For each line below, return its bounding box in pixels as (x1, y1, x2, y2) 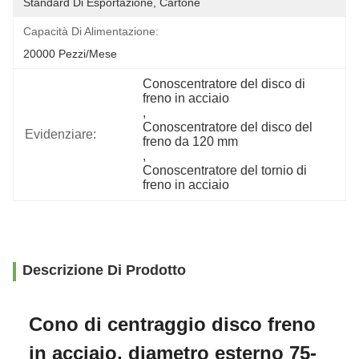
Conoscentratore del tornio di (143, 163, 308, 177)
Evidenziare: (25, 127, 96, 141)
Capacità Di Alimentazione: (23, 25, 159, 38)
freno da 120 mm (143, 135, 239, 148)
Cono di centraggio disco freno (29, 313, 316, 335)
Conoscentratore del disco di (143, 77, 306, 91)
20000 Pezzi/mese (23, 47, 117, 60)
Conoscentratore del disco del (143, 120, 313, 134)
